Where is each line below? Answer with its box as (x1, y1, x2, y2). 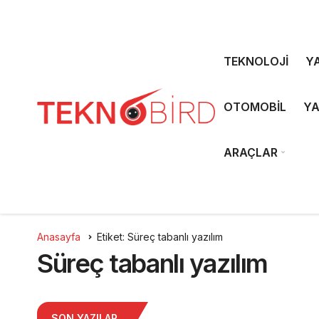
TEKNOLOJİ (224, 54, 288, 68)
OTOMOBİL (224, 100, 286, 114)
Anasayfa (37, 231, 80, 243)
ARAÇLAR (224, 145, 278, 159)
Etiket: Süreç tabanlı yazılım (97, 231, 223, 243)
